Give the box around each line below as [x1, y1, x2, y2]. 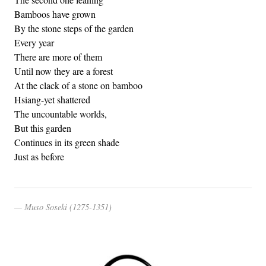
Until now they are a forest [14, 64, 113, 77]
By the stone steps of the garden [14, 21, 134, 34]
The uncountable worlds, [14, 107, 107, 120]
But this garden [14, 121, 71, 134]
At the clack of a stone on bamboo [14, 78, 142, 91]
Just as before [14, 150, 64, 163]
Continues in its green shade [14, 135, 119, 148]
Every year [14, 36, 54, 49]
